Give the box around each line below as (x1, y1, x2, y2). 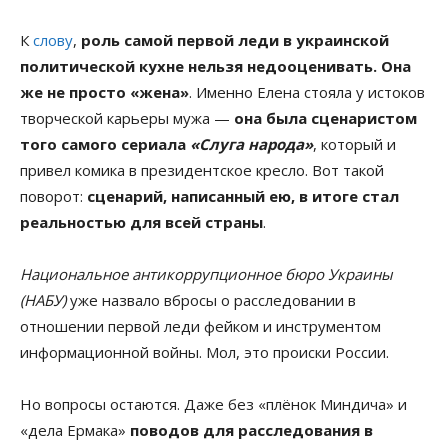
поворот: (20, 185, 87, 206)
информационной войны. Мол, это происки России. (20, 341, 389, 362)
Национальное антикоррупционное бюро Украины (20, 263, 393, 284)
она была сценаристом (234, 107, 417, 128)
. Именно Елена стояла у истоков (189, 81, 425, 102)
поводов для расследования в (130, 419, 373, 440)
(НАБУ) (20, 289, 66, 310)
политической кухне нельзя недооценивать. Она (20, 55, 411, 76)
